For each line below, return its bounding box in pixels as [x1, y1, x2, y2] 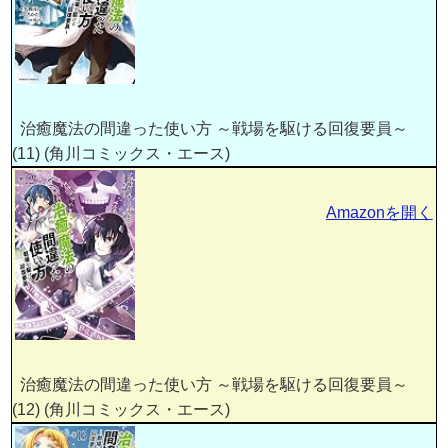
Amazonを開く [325, 204, 433, 222]
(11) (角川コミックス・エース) [12, 145, 231, 163]
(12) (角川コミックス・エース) [12, 401, 231, 419]
